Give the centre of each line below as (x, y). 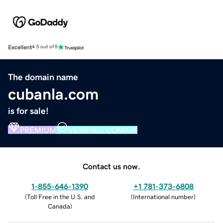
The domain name (43, 77)
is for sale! (28, 111)
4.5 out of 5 (45, 47)
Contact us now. (111, 166)
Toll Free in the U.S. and (61, 197)
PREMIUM (38, 130)
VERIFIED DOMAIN (103, 130)
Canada (59, 206)
